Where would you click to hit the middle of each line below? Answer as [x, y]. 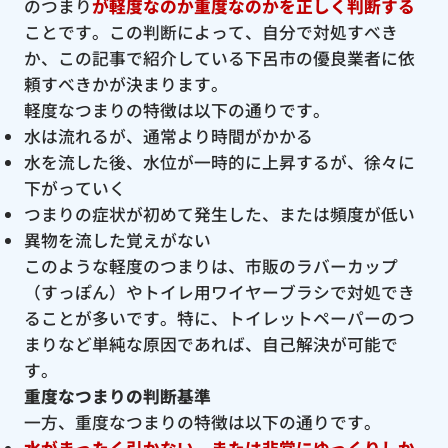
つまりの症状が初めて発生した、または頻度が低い [219, 213]
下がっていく [74, 187]
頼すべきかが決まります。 [125, 83]
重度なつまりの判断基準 [117, 395]
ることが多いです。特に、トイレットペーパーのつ [219, 317]
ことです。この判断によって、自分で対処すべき [210, 31]
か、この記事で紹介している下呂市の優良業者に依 [219, 57]
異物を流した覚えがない [117, 239]
